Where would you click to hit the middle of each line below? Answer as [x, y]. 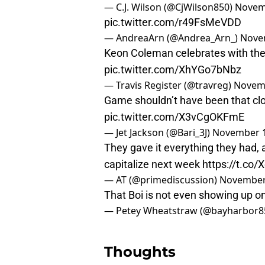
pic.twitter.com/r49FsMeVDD [173, 22]
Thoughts [140, 252]
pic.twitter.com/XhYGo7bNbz [173, 70]
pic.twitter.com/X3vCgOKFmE [174, 117]
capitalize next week [153, 164]
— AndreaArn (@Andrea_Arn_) [172, 38]
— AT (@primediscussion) [162, 180]
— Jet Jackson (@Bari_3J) [158, 133]
